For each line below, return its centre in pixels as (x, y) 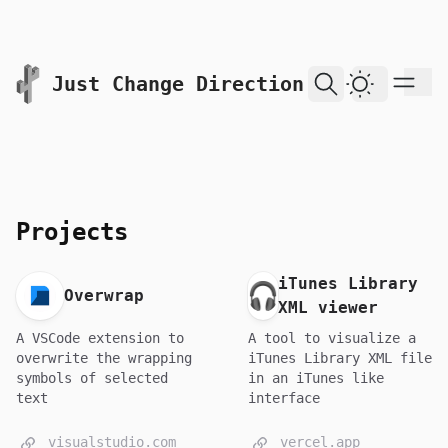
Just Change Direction (178, 84)
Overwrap (104, 295)
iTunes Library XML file (340, 358)
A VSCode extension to (100, 338)
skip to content (75, 73)
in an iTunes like (316, 378)
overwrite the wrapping (104, 358)
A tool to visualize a (332, 338)
